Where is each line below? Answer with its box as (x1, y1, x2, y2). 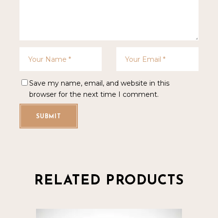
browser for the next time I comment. (29, 90, 159, 99)
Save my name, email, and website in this (29, 79, 170, 88)
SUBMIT (36, 114, 61, 120)
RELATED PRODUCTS (34, 174, 184, 188)
